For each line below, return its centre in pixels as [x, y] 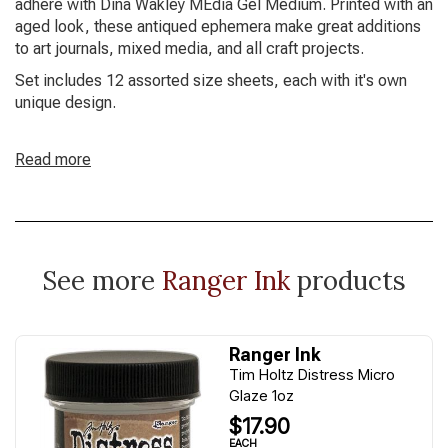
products [348, 280]
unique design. [65, 102]
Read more [53, 159]
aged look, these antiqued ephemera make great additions [218, 26]
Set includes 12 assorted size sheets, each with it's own [211, 80]
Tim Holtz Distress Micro [312, 374]
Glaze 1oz [261, 395]
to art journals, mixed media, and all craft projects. [189, 48]
